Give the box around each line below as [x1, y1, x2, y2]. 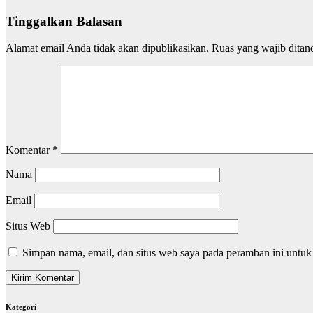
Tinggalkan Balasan [6, 13, 122, 29]
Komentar [6, 144, 52, 156]
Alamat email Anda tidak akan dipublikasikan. [6, 42, 209, 54]
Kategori [6, 303, 36, 312]
